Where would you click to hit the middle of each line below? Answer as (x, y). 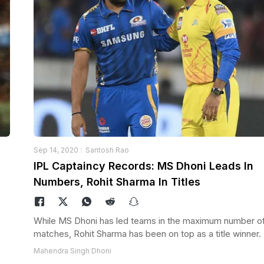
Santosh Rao (107, 150)
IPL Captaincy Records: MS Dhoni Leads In (143, 166)
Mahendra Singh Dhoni (72, 250)
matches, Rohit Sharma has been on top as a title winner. (147, 233)
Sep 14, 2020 (56, 150)
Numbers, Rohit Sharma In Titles (117, 181)
